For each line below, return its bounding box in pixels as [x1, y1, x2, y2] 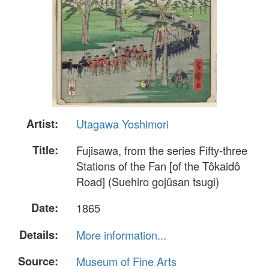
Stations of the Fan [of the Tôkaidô [76, 158, 240, 174]
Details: [19, 226, 58, 243]
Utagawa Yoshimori [76, 116, 169, 131]
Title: [32, 142, 58, 159]
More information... [76, 226, 166, 243]
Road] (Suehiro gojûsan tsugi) [76, 174, 219, 190]
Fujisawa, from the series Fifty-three [76, 142, 247, 159]
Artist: [26, 116, 58, 131]
